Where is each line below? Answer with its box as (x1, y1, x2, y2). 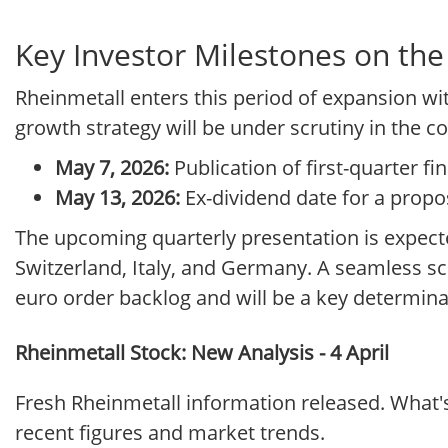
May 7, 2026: (55, 154, 169, 182)
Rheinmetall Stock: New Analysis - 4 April (15, 339, 389, 367)
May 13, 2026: (55, 184, 180, 212)
